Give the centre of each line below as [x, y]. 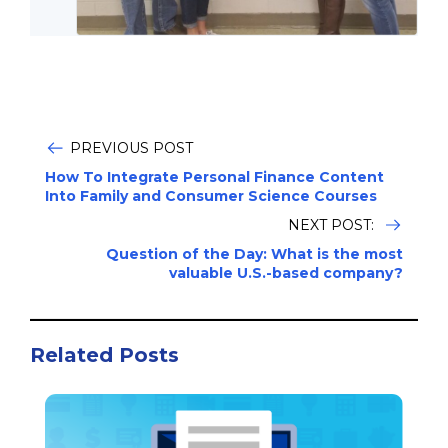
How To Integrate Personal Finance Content [214, 177]
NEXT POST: [333, 225]
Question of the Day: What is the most [254, 254]
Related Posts [104, 355]
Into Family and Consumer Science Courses [211, 196]
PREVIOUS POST [131, 148]
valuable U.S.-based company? [286, 273]
